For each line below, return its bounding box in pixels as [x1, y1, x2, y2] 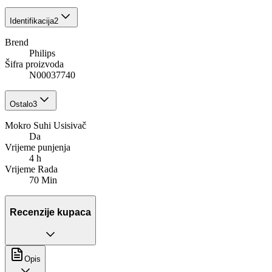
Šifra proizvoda [5, 58, 64, 69]
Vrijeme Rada [5, 163, 58, 174]
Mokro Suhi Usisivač [5, 120, 86, 131]
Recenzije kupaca [10, 206, 91, 217]
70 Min [29, 174, 57, 185]
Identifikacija [10, 16, 54, 25]
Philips [29, 47, 55, 58]
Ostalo [10, 99, 33, 109]
